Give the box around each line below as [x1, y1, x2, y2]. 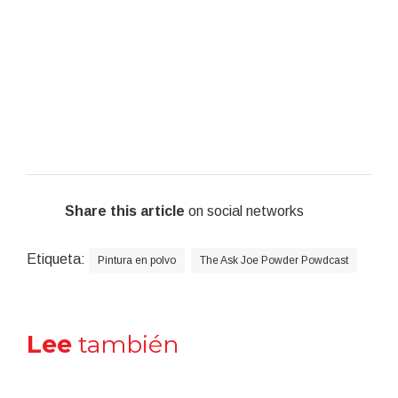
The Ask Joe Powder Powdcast [200, 254, 348, 267]
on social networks [184, 203, 304, 219]
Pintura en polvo [98, 254, 176, 267]
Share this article [64, 203, 185, 219]
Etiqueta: [27, 251, 85, 267]
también [72, 330, 179, 360]
